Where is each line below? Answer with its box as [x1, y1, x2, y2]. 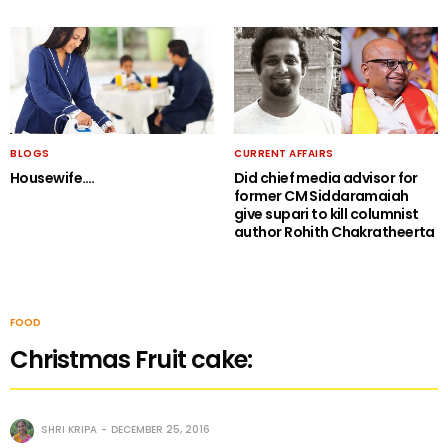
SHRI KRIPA [41, 422, 97, 438]
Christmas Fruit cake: [10, 343, 252, 377]
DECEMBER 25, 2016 [111, 422, 210, 438]
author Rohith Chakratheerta [234, 222, 435, 243]
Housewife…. [10, 168, 95, 189]
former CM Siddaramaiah [234, 186, 409, 207]
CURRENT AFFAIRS [234, 146, 334, 162]
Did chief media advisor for [234, 168, 418, 189]
